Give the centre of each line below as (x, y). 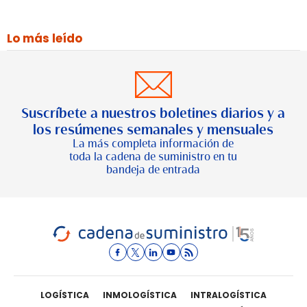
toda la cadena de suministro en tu (153, 157)
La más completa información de (153, 144)
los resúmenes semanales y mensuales (153, 130)
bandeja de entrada (153, 170)
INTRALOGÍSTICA (228, 295)
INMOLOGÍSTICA (139, 295)
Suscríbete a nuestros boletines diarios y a (153, 113)
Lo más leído (45, 38)
